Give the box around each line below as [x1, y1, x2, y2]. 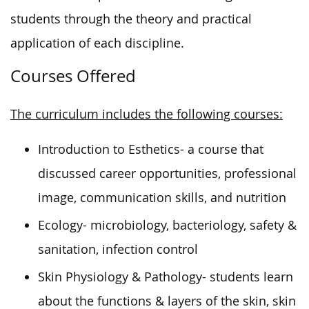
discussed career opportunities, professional [38, 165, 297, 181]
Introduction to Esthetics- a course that [38, 141, 263, 157]
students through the [10, 10, 132, 27]
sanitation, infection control [38, 241, 198, 257]
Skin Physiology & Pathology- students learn [38, 268, 293, 285]
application [10, 34, 79, 51]
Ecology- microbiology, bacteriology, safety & [38, 217, 297, 233]
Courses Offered [10, 64, 136, 87]
